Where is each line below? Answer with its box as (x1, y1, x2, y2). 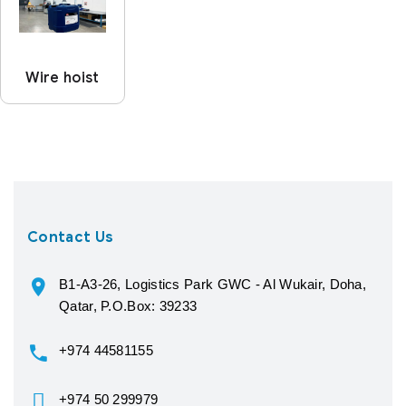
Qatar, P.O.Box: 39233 (59, 297, 198, 314)
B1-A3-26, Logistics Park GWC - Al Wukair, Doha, (59, 275, 367, 292)
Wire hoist (25, 68, 100, 86)
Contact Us (27, 227, 114, 246)
